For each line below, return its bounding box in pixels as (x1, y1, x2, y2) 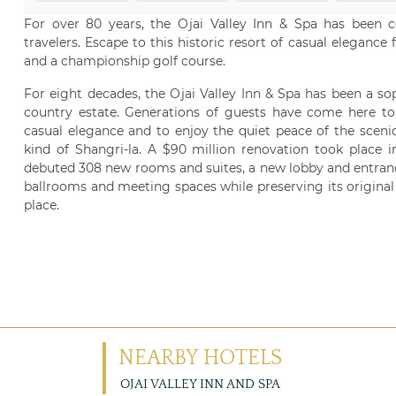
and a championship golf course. (24, 53, 225, 69)
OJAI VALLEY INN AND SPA (119, 377, 280, 392)
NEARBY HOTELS (118, 346, 282, 369)
